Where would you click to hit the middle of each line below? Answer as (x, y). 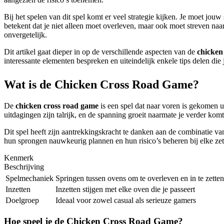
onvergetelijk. (25, 35)
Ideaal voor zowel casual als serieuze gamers (126, 200)
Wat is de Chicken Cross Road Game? (101, 85)
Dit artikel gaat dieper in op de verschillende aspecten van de (100, 52)
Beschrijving (24, 167)
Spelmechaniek (29, 178)
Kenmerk (19, 158)
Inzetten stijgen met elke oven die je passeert (125, 189)
